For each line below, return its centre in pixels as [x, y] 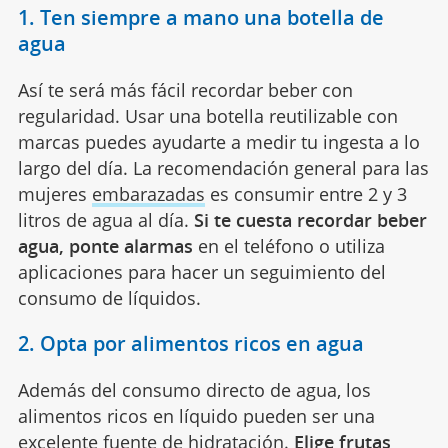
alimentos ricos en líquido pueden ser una [196, 415]
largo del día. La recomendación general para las [223, 167]
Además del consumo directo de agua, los [194, 389]
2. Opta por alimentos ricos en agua [190, 343]
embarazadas [148, 193]
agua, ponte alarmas [105, 245]
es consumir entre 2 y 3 [305, 193]
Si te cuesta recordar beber [310, 219]
